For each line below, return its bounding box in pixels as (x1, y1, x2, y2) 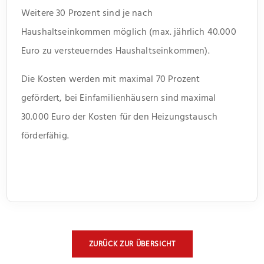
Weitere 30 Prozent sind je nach (21, 5, 153, 21)
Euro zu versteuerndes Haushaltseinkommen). (21, 42, 210, 58)
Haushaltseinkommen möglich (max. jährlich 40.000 (21, 24, 236, 39)
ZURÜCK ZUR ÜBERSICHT (88, 237, 176, 250)
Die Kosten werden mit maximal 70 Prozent (21, 71, 200, 87)
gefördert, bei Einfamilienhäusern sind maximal (21, 90, 216, 105)
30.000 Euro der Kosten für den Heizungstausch (21, 108, 218, 124)
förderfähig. (21, 127, 69, 143)
